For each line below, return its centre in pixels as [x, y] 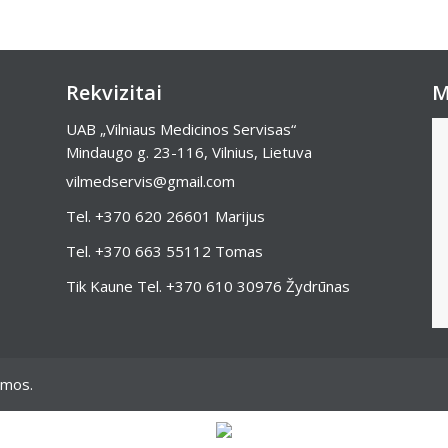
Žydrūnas [315, 286]
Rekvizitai [113, 92]
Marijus [237, 216]
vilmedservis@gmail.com [150, 181]
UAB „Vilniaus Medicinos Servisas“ [180, 129]
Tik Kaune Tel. [115, 286]
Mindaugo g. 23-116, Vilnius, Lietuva [188, 152]
